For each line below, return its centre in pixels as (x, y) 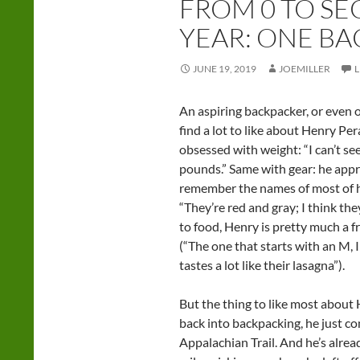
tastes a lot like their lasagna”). (262, 265)
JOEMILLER (305, 69)
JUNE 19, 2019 (225, 69)
